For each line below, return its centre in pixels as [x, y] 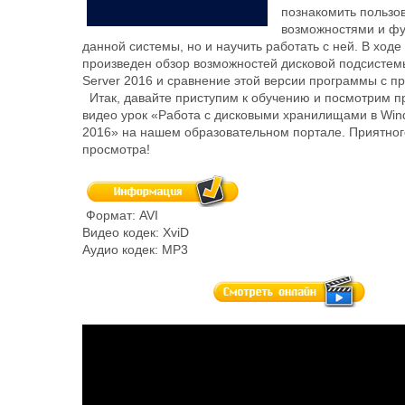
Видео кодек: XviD [136, 232]
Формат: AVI [122, 215]
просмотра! [116, 149]
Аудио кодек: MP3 [135, 250]
